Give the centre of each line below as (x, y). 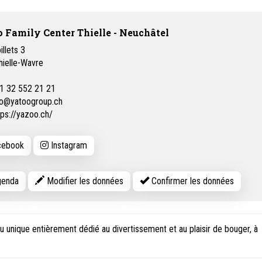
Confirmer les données (191, 181)
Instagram (68, 145)
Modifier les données (84, 181)
